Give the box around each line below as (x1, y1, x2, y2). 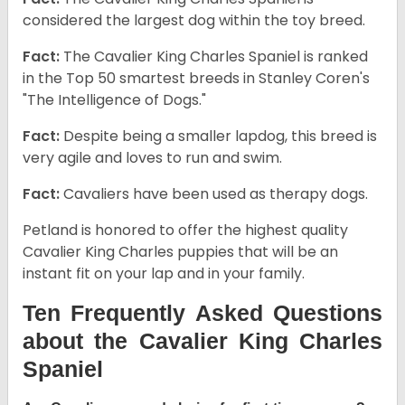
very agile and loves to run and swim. (23, 147, 282, 169)
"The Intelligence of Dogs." (23, 89, 206, 111)
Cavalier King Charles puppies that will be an (23, 241, 338, 263)
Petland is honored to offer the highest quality (23, 220, 348, 241)
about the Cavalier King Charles (23, 328, 382, 354)
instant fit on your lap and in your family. (23, 263, 305, 285)
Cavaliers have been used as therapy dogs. (60, 184, 368, 205)
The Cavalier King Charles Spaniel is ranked (60, 46, 368, 68)
